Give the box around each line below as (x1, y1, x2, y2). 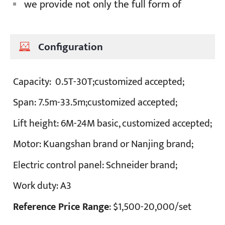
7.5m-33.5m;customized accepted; (38, 94, 178, 111)
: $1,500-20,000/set (109, 198, 192, 215)
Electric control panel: (13, 157, 106, 174)
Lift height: (13, 115, 61, 132)
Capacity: (13, 73, 54, 90)
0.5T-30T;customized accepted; (53, 73, 185, 90)
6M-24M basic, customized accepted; (61, 115, 212, 132)
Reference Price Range (13, 198, 109, 215)
